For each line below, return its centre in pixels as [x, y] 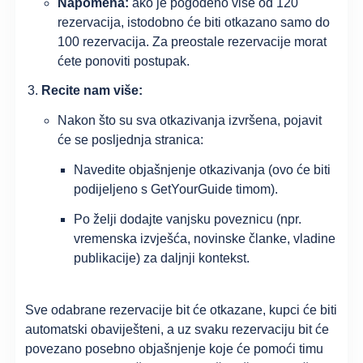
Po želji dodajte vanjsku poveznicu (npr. [188, 219]
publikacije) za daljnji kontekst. [162, 258]
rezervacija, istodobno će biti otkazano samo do [194, 22]
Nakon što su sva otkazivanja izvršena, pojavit [190, 121]
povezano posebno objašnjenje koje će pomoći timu [175, 348]
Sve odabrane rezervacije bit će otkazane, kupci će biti [181, 310]
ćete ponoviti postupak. [124, 61]
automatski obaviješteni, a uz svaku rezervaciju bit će [177, 329]
